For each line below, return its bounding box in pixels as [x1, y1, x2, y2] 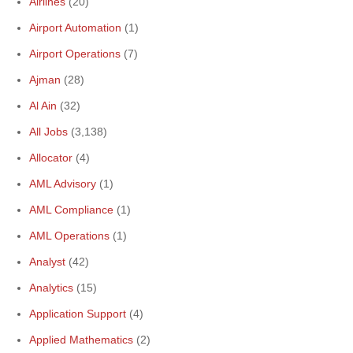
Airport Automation [29, 21, 121, 34]
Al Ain [29, 99, 57, 112]
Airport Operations [29, 47, 121, 60]
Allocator [29, 151, 72, 164]
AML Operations [29, 229, 110, 242]
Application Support [29, 307, 126, 320]
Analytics [29, 281, 73, 294]
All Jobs [29, 125, 68, 138]
